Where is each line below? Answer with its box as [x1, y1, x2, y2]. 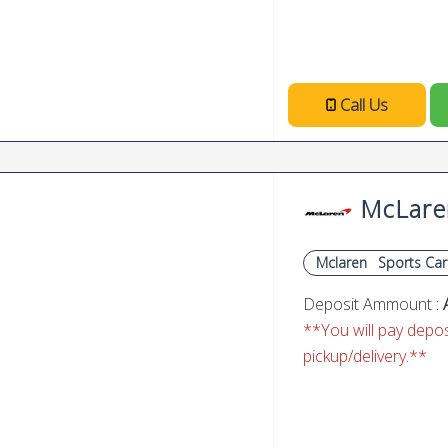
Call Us [340, 94, 388, 116]
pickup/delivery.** [303, 345, 427, 367]
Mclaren [316, 253, 367, 272]
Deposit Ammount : [303, 293, 443, 315]
